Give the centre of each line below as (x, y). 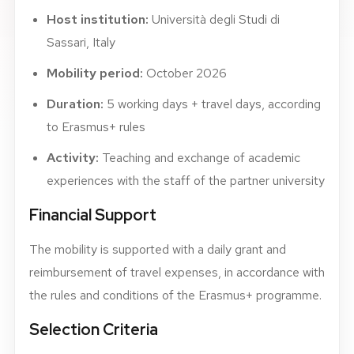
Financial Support (93, 215)
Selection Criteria (94, 330)
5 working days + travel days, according (212, 104)
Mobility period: (95, 73)
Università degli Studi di (214, 19)
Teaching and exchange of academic (200, 158)
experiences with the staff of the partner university (186, 181)
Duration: (75, 104)
